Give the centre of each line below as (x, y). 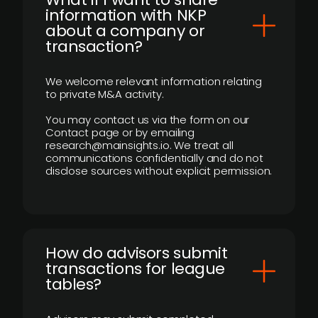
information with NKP (126, 15)
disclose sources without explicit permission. (159, 171)
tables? (73, 284)
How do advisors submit (137, 253)
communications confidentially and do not (155, 158)
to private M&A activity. (105, 94)
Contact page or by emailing (120, 132)
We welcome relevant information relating (154, 81)
